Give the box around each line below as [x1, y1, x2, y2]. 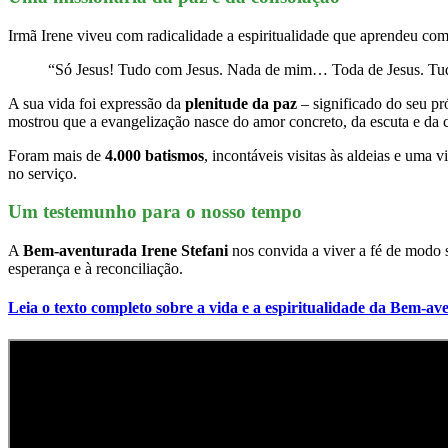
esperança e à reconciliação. [8, 260, 183, 278]
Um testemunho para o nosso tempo [8, 201, 302, 223]
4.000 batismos [105, 146, 204, 164]
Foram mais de [8, 146, 105, 164]
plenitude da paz [185, 94, 297, 112]
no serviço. [8, 164, 77, 182]
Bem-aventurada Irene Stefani [23, 242, 228, 260]
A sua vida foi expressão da [8, 94, 185, 112]
